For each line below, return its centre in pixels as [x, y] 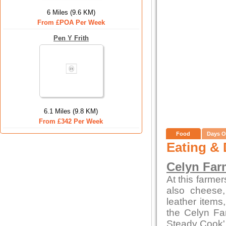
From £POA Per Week [71, 22]
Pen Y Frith [71, 38]
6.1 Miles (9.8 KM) [71, 111]
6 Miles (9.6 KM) [71, 12]
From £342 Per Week [71, 121]
